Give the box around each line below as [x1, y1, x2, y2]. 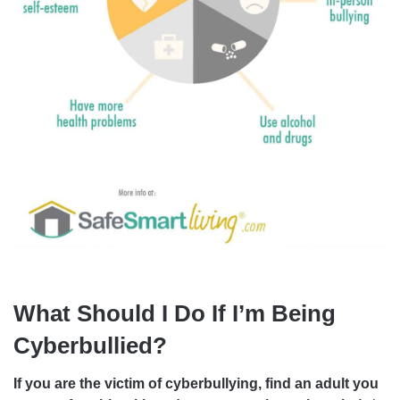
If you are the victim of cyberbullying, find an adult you [13, 375, 379, 391]
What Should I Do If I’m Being [13, 299, 336, 327]
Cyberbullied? [13, 331, 167, 359]
